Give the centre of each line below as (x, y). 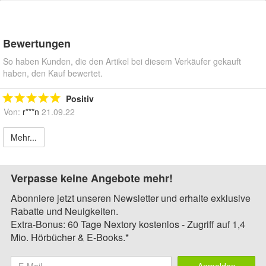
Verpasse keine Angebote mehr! (92, 178)
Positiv (80, 98)
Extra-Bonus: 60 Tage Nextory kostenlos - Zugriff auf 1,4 (128, 224)
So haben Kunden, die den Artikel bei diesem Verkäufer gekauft (122, 61)
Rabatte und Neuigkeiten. (64, 211)
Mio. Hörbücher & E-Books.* (70, 237)
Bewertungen (37, 43)
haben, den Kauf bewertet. (53, 73)
